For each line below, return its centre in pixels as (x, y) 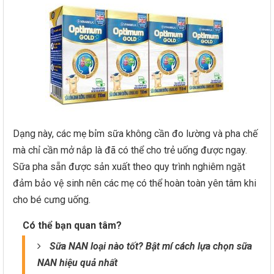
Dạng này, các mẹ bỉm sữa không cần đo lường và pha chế (135, 134)
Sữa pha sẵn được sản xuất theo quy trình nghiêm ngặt (129, 167)
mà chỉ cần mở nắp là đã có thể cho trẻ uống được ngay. (130, 150)
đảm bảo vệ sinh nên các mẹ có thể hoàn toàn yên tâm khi (135, 183)
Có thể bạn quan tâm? (72, 225)
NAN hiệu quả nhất (77, 263)
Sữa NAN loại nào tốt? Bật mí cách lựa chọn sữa (151, 246)
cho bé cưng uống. (52, 200)
